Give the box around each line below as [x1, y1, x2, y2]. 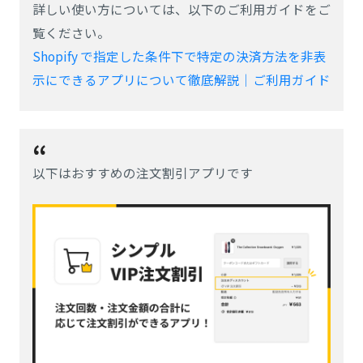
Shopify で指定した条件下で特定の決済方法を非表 [32, 46, 327, 65]
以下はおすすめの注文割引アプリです [32, 164, 253, 181]
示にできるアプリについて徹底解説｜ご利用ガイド [32, 70, 331, 88]
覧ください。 [32, 23, 110, 41]
